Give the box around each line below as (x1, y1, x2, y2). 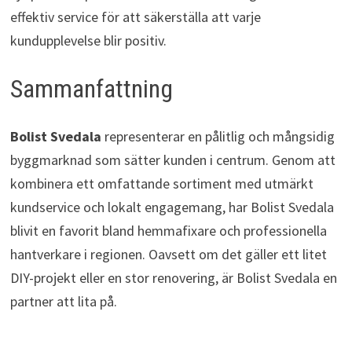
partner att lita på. (9, 291, 117, 310)
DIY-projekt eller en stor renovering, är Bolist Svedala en (9, 268, 337, 287)
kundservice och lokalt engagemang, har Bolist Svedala (9, 197, 334, 216)
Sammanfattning (9, 74, 173, 104)
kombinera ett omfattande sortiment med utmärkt (9, 174, 313, 192)
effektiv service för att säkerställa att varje (9, 8, 261, 27)
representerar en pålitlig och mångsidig (101, 126, 335, 145)
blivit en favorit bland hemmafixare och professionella (9, 221, 327, 240)
